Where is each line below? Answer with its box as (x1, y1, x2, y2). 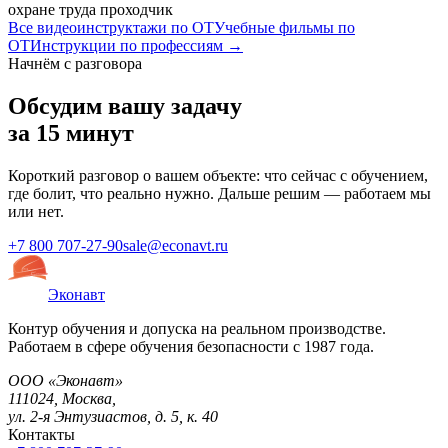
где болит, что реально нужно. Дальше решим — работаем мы (8, 185, 431, 203)
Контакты (8, 426, 75, 444)
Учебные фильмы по (214, 19, 355, 37)
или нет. (8, 203, 64, 221)
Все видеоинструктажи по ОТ (8, 19, 214, 37)
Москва (62, 390, 112, 408)
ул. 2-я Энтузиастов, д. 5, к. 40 (8, 408, 218, 426)
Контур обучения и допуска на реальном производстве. (8, 320, 386, 338)
